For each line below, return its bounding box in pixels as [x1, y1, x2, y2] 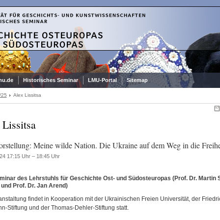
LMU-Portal [87, 77, 117, 83]
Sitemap [126, 77, 148, 83]
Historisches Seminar [23, 77, 78, 83]
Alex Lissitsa [13, 92, 41, 98]
